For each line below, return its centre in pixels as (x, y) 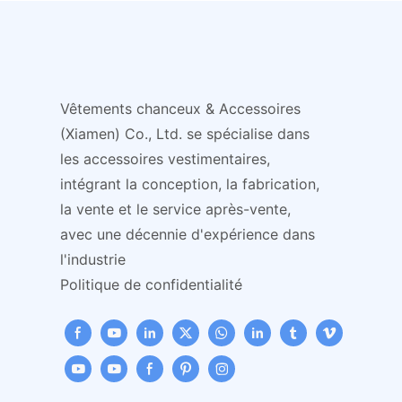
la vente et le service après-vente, (176, 209)
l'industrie (96, 259)
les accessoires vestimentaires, (166, 158)
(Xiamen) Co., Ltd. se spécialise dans (185, 133)
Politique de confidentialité (152, 284)
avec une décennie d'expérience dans (188, 234)
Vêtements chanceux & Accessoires (181, 108)
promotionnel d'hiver (140, 35)
